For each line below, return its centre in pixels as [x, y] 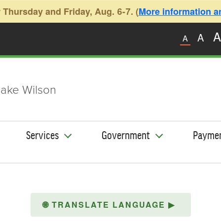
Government [126, 134]
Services [42, 134]
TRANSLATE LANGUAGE [110, 204]
